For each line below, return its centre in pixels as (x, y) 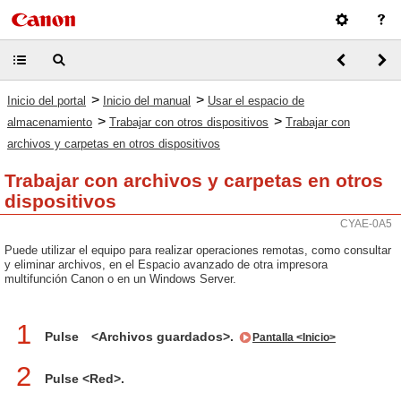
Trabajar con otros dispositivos (189, 122)
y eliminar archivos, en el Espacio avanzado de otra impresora (166, 264)
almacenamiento (50, 122)
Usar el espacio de (256, 101)
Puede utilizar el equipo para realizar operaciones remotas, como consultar (198, 250)
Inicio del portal (47, 101)
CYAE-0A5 (366, 224)
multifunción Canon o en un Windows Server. (120, 279)
